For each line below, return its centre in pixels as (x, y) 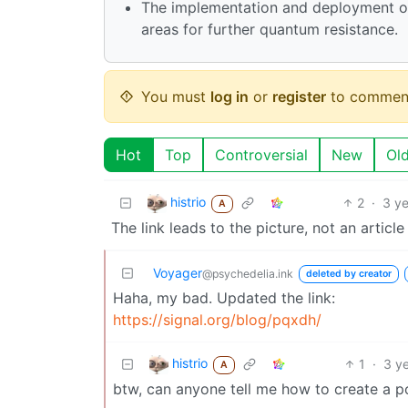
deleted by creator (348, 273)
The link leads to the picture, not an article (258, 227)
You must (176, 96)
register (299, 96)
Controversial (261, 154)
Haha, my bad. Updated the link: (224, 297)
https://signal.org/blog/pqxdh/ (217, 319)
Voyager (178, 272)
